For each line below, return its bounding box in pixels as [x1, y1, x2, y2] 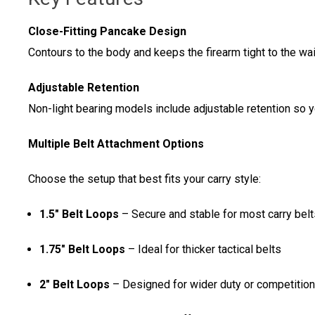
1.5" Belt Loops [39, 207, 120, 221]
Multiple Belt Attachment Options [28, 137, 204, 151]
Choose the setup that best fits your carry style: [28, 172, 261, 186]
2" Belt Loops [39, 278, 110, 292]
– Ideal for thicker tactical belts [125, 243, 282, 257]
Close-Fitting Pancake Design [28, 25, 186, 39]
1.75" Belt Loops [39, 243, 126, 257]
